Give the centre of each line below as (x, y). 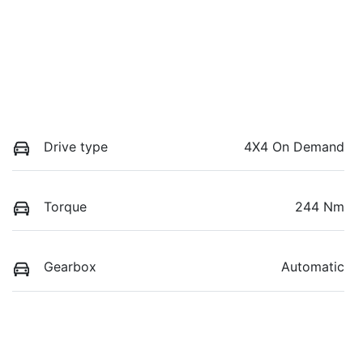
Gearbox (70, 267)
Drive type (76, 147)
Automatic (313, 267)
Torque (65, 207)
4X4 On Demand (294, 147)
